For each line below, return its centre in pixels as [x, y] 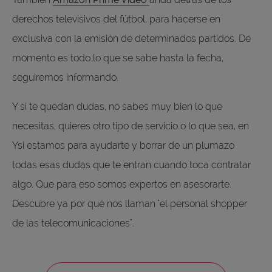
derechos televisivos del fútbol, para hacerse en [116, 19]
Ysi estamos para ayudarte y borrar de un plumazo [123, 145]
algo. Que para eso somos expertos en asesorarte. [122, 184]
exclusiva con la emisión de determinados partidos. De [131, 38]
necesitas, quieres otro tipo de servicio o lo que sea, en [131, 126]
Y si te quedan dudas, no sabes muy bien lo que [117, 106]
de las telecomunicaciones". [73, 223]
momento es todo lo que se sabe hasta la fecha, [118, 58]
